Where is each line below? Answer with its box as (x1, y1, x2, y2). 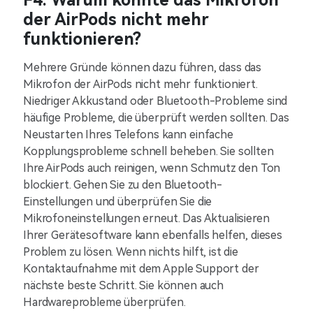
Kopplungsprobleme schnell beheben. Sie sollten (23, 145, 274, 158)
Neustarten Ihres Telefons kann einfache (23, 128, 233, 141)
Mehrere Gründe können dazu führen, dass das (23, 61, 262, 74)
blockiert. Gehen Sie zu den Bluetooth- (23, 178, 222, 191)
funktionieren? (23, 29, 141, 49)
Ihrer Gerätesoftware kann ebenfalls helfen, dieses (23, 228, 282, 242)
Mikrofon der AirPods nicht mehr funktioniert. (23, 78, 258, 91)
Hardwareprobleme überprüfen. (23, 296, 186, 309)
